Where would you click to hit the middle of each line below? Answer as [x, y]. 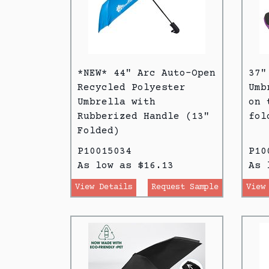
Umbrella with [116, 102]
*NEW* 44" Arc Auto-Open [147, 73]
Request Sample [185, 187]
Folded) [98, 131]
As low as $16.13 [125, 165]
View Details [104, 187]
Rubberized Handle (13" [144, 116]
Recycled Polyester [131, 87]
